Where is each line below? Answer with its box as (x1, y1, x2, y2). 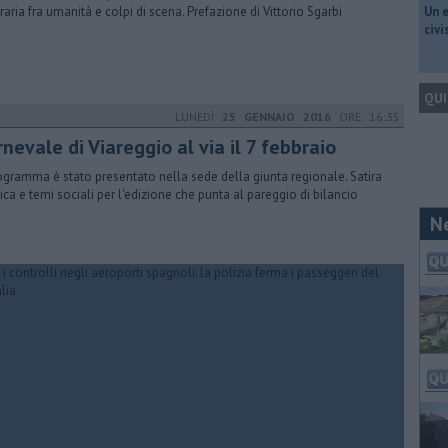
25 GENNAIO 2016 (222, 109, 331, 124)
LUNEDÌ (175, 109, 222, 124)
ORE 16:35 (331, 109, 400, 124)
